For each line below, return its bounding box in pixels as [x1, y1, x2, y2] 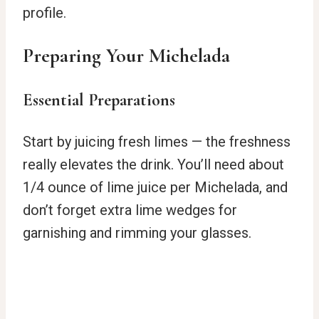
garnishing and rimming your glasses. [23, 224, 251, 241]
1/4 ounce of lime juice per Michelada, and [23, 178, 288, 196]
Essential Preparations [23, 89, 175, 110]
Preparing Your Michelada [23, 43, 230, 68]
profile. [23, 4, 66, 21]
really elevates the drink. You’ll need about [23, 155, 284, 173]
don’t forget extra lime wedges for [23, 201, 237, 219]
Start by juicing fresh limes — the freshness [23, 132, 291, 150]
